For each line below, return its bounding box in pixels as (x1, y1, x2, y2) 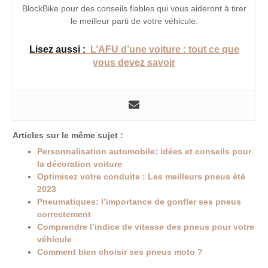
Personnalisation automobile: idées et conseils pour (37, 147, 252, 157)
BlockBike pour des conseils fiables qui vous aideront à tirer (22, 3, 246, 13)
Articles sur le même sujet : (13, 130, 124, 140)
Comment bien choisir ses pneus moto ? (37, 248, 203, 257)
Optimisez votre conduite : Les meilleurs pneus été (37, 172, 246, 182)
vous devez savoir (93, 57, 175, 68)
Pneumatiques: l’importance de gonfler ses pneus (37, 197, 242, 207)
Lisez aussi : (29, 44, 86, 54)
